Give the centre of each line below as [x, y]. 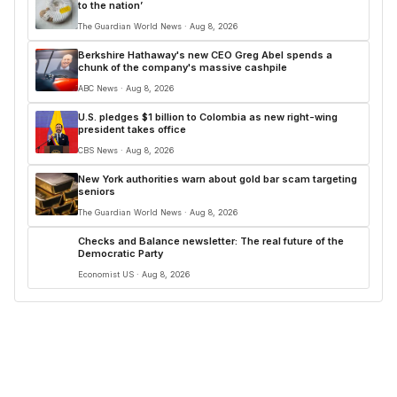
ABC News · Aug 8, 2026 [126, 88]
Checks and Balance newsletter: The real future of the [211, 241]
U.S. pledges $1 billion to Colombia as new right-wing [208, 117]
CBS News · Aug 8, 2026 [126, 150]
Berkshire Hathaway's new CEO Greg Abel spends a [205, 55]
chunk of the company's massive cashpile [183, 67]
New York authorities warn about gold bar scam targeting [218, 179]
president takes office [132, 129]
